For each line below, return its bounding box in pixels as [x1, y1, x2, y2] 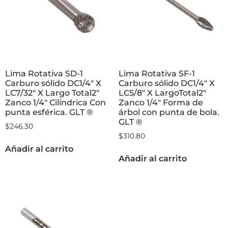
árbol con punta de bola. [118, 107, 219, 118]
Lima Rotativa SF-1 [118, 69, 195, 79]
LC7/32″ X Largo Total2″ [5, 88, 99, 98]
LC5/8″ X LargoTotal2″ [118, 88, 206, 98]
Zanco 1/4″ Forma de [118, 98, 203, 108]
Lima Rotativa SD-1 [5, 69, 83, 79]
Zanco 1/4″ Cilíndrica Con [5, 98, 106, 108]
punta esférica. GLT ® [5, 107, 93, 118]
